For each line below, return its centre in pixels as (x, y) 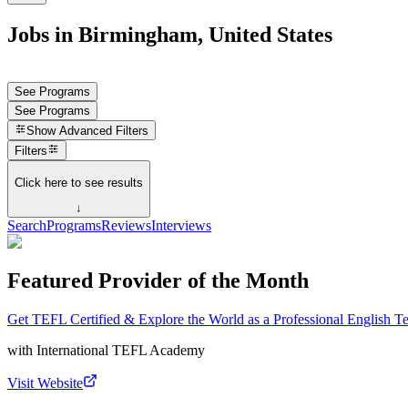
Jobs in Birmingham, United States (170, 34)
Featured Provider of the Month (158, 280)
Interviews (181, 226)
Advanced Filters (104, 131)
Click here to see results (79, 182)
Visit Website (45, 382)
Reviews (126, 226)
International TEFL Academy (121, 350)
